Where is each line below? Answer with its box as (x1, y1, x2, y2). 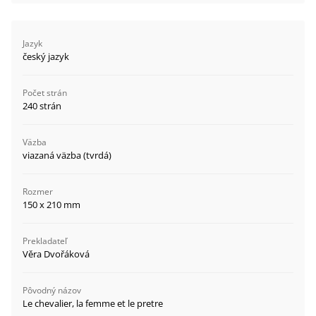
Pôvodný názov (23, 284, 81, 296)
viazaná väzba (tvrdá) (23, 149, 111, 162)
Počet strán (23, 87, 67, 99)
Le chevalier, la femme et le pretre (23, 297, 163, 310)
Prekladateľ (23, 235, 67, 247)
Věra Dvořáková (23, 248, 90, 260)
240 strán (23, 99, 61, 112)
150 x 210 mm (23, 198, 80, 211)
